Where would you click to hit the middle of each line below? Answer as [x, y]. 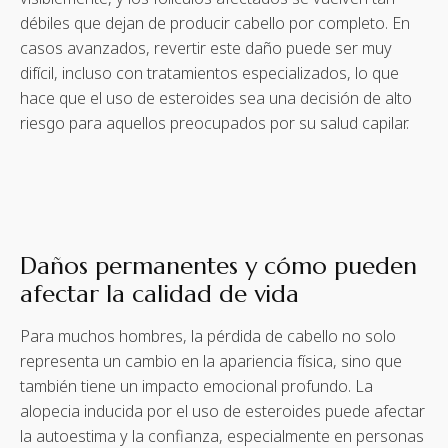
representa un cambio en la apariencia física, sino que [211, 360]
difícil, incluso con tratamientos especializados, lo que [209, 72]
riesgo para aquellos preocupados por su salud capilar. [214, 122]
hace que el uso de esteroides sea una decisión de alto [216, 97]
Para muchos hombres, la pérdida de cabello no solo [208, 335]
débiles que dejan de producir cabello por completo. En [215, 22]
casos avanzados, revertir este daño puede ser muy [206, 47]
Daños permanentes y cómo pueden [218, 265]
